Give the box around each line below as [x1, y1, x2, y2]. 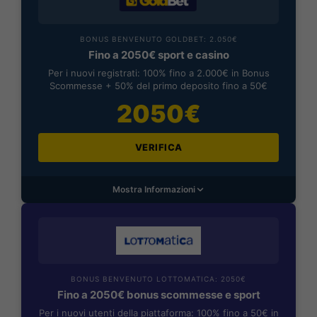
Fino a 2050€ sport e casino [88, 47, 229, 62]
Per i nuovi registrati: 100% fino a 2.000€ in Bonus [47, 67, 270, 79]
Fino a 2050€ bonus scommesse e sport [57, 287, 260, 301]
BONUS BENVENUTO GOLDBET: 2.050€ [79, 34, 238, 43]
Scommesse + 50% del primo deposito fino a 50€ [50, 79, 267, 91]
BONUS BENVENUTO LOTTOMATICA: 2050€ [71, 274, 246, 283]
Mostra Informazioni [112, 183, 195, 195]
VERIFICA [134, 141, 183, 153]
